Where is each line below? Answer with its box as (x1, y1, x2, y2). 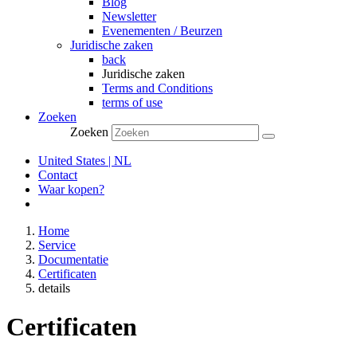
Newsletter (102, 10, 156, 23)
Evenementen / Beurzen (102, 24, 222, 37)
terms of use (102, 96, 163, 109)
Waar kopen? (38, 182, 104, 196)
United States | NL (38, 154, 131, 167)
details (38, 281, 70, 295)
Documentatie (38, 253, 108, 266)
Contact (38, 168, 77, 182)
